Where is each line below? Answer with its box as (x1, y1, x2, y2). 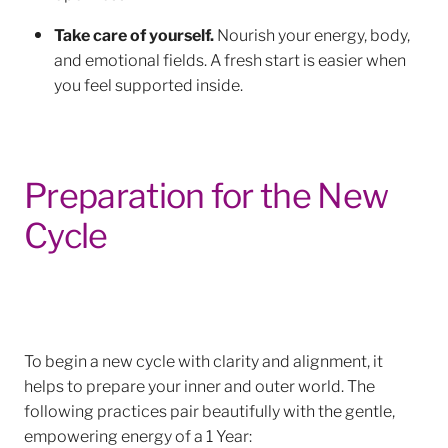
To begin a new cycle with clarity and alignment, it (24, 347, 383, 371)
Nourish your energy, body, (214, 22, 410, 46)
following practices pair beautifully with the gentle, (24, 397, 395, 421)
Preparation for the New (24, 167, 389, 218)
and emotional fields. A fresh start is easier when (54, 47, 406, 71)
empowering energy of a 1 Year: (24, 422, 252, 446)
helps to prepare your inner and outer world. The (24, 372, 375, 396)
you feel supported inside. (54, 72, 243, 96)
